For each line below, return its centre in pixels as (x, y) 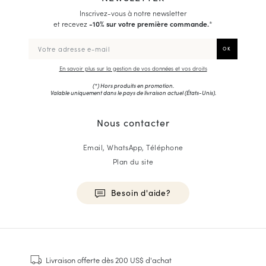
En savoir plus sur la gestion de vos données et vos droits (133, 68)
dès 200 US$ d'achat (137, 259)
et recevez (71, 23)
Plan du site (133, 161)
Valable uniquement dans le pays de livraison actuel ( (118, 92)
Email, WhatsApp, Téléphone (133, 147)
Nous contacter (133, 122)
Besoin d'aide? (141, 192)
